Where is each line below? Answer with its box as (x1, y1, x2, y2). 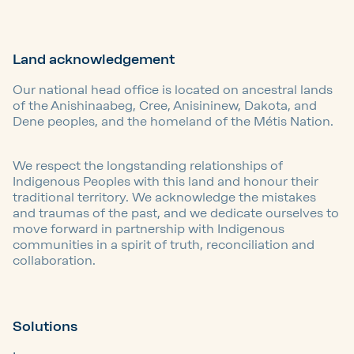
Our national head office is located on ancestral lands (13, 81, 333, 97)
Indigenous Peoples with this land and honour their (13, 173, 318, 189)
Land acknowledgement (13, 50, 175, 68)
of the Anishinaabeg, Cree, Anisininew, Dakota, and (13, 97, 317, 113)
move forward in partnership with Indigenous (13, 220, 284, 236)
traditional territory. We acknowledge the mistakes (13, 189, 316, 205)
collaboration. (13, 252, 96, 268)
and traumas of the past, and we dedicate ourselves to (13, 205, 339, 220)
